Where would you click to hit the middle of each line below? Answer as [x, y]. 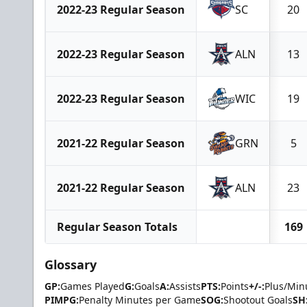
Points [235, 286]
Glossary [71, 264]
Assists [185, 286]
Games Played [93, 286]
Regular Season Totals [117, 226]
